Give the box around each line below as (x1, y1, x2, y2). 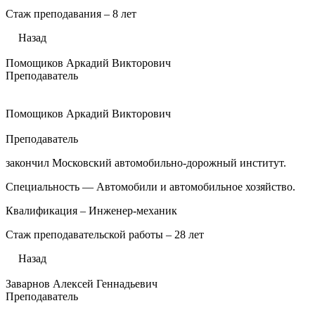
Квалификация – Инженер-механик (6, 205, 177, 217)
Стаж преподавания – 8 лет (6, 8, 136, 20)
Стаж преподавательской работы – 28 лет (6, 229, 204, 240)
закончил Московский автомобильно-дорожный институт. (6, 157, 286, 169)
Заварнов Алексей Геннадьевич (6, 278, 157, 290)
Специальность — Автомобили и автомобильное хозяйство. (6, 181, 295, 193)
